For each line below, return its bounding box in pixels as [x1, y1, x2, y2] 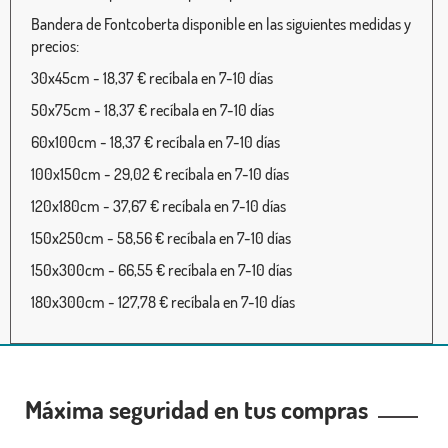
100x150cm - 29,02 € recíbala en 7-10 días [31, 164, 289, 185]
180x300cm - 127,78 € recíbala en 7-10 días [31, 292, 295, 313]
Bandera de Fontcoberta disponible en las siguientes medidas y [31, 14, 411, 35]
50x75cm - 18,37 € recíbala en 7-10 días [31, 100, 274, 121]
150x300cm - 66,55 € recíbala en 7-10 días [31, 260, 292, 281]
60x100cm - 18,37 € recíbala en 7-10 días [31, 132, 280, 153]
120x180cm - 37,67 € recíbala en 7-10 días [31, 196, 286, 217]
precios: [31, 36, 79, 57]
